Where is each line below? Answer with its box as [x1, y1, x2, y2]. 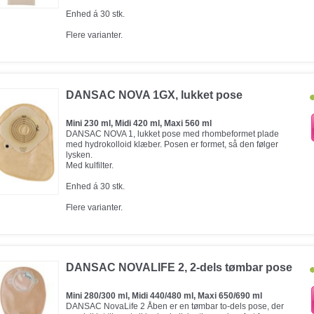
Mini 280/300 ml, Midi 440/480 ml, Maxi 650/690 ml [66, 291, 262, 301]
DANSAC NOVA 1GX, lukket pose [66, 89, 243, 101]
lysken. [66, 150, 93, 160]
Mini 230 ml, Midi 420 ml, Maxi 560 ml [66, 118, 212, 128]
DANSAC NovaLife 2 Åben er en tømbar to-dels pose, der [66, 301, 284, 311]
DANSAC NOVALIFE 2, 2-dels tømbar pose [66, 261, 292, 273]
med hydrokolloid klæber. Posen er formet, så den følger [66, 139, 278, 149]
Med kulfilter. [66, 161, 114, 170]
